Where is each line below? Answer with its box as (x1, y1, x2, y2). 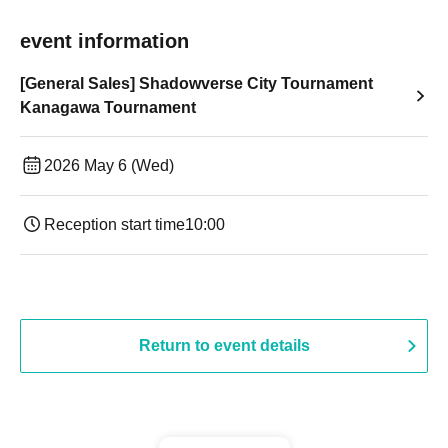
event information (20, 30, 189, 52)
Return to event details (138, 337, 310, 354)
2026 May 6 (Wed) (44, 157, 174, 174)
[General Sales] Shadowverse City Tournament (20, 75, 373, 92)
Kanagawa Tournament (20, 99, 196, 116)
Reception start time (44, 216, 185, 233)
